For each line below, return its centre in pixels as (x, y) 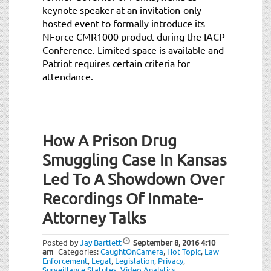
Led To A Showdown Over (133, 179)
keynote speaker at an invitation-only (122, 9)
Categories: (79, 251)
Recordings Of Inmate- (122, 198)
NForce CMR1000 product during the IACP (134, 36)
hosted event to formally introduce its (124, 23)
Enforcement (65, 260)
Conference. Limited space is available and (133, 49)
